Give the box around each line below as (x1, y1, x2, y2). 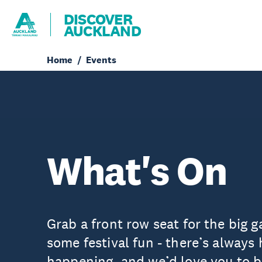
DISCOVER (64, 9, 132, 28)
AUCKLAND (64, 21, 141, 40)
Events (85, 54, 117, 66)
